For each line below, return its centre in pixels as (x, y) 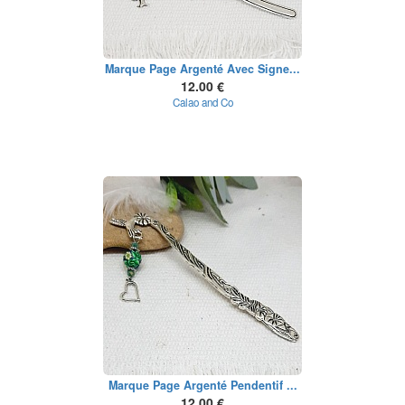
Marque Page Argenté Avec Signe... (202, 69)
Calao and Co (202, 102)
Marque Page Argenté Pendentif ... (202, 385)
